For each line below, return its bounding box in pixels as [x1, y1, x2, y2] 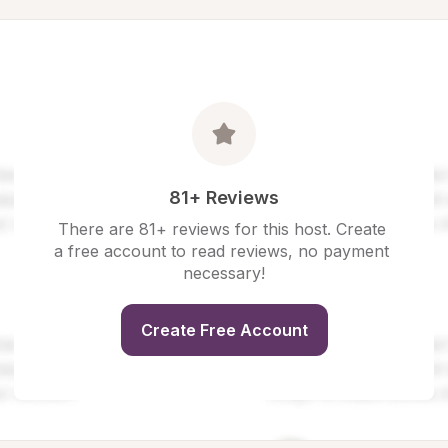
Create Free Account [140, 320, 308, 340]
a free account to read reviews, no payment [54, 241, 389, 261]
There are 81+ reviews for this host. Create [57, 219, 386, 239]
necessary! [183, 263, 265, 283]
